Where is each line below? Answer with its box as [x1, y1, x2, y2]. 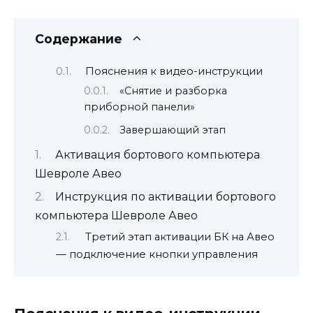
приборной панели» [84, 101, 195, 114]
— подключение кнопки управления [56, 247, 258, 261]
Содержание [35, 31, 122, 47]
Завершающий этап [119, 124, 226, 137]
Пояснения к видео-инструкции [85, 64, 263, 78]
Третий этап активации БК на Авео [85, 230, 275, 243]
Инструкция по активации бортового [55, 190, 276, 204]
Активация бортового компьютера [55, 147, 260, 161]
